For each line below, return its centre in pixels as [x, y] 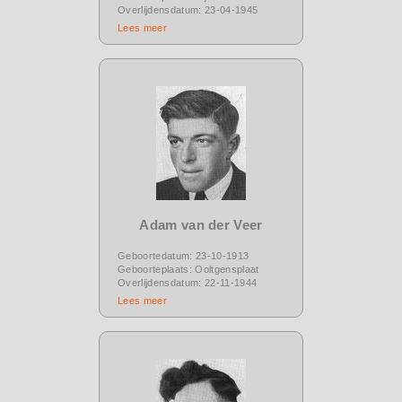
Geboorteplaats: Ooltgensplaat [188, 269]
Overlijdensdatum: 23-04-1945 [188, 9]
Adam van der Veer [201, 224]
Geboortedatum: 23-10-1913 [184, 255]
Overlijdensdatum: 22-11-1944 [188, 282]
